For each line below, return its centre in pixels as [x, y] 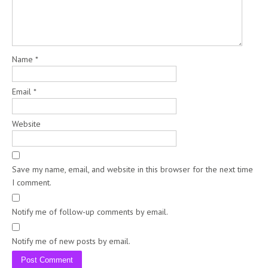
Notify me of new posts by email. [71, 241]
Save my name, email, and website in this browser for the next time [133, 169]
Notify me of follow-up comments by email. [90, 211]
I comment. [32, 182]
